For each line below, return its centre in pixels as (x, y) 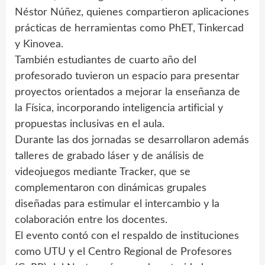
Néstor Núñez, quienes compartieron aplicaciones (132, 12)
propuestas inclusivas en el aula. (90, 124)
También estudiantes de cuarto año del (106, 60)
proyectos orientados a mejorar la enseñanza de (127, 92)
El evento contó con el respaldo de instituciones (127, 236)
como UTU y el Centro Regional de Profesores (123, 252)
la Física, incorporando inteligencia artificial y (119, 108)
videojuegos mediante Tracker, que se (103, 172)
